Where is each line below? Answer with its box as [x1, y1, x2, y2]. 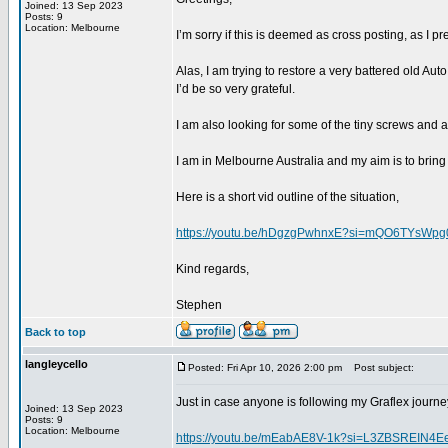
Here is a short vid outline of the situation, [176, 190, 399, 204]
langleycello [25, 358, 88, 370]
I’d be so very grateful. [176, 82, 295, 96]
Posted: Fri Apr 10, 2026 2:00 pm [188, 362, 342, 373]
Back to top [25, 326, 86, 338]
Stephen [176, 298, 222, 312]
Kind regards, [176, 262, 249, 276]
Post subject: [345, 362, 414, 373]
